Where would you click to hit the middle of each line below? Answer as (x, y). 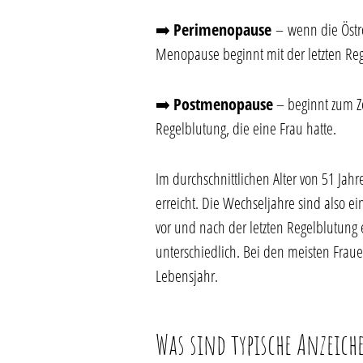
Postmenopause (223, 104)
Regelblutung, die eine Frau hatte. (246, 128)
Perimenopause (224, 30)
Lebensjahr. (187, 276)
